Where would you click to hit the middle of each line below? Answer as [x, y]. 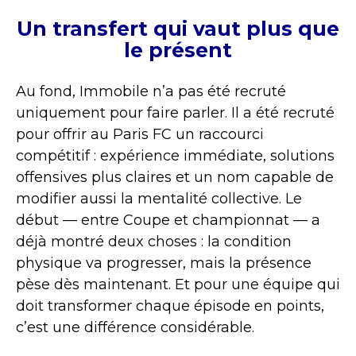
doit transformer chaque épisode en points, [170, 306]
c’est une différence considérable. [135, 327]
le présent [178, 50]
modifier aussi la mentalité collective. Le [159, 198]
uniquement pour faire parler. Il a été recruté [175, 112]
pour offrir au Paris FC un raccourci [140, 134]
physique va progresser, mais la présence [164, 263]
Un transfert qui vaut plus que [178, 28]
